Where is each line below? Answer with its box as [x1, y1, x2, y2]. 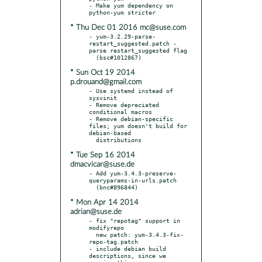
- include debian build [89, 244, 166, 252]
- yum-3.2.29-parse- [89, 32, 156, 40]
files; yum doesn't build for [89, 122, 187, 129]
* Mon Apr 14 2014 [70, 198, 139, 206]
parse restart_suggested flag [89, 46, 187, 54]
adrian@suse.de [70, 208, 122, 216]
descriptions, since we [89, 251, 166, 259]
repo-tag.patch [89, 237, 138, 245]
